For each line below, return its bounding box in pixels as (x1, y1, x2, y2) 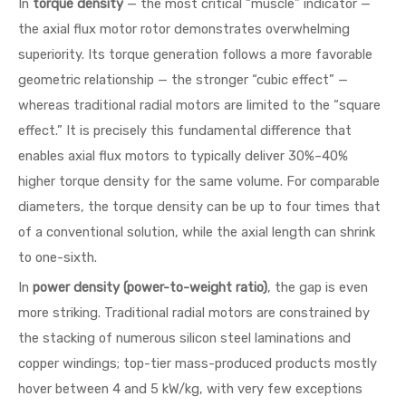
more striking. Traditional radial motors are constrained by (18, 304, 370, 321)
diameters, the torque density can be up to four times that (18, 198, 381, 215)
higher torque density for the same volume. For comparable (18, 173, 380, 189)
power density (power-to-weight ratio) (33, 279, 267, 295)
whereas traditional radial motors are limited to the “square (18, 97, 381, 113)
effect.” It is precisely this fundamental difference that (18, 122, 352, 139)
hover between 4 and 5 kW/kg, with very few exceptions (18, 381, 362, 397)
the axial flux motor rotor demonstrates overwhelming (18, 21, 350, 37)
